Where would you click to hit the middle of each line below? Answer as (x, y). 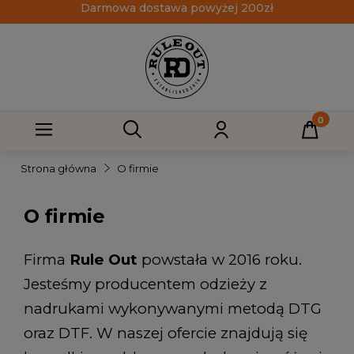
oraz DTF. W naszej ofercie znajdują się (166, 333)
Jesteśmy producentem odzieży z (145, 284)
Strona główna (58, 168)
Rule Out (104, 260)
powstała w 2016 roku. (220, 260)
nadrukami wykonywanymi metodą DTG (173, 309)
